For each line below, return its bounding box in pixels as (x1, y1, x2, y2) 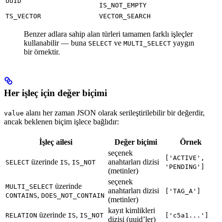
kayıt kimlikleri (108, 206, 155, 215)
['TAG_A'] (165, 187, 201, 195)
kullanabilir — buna (24, 38, 88, 47)
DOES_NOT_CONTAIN (41, 192, 105, 200)
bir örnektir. (24, 47, 60, 56)
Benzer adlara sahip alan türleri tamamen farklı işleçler (24, 29, 193, 38)
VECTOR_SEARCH (99, 12, 151, 20)
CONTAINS (5, 192, 37, 200)
